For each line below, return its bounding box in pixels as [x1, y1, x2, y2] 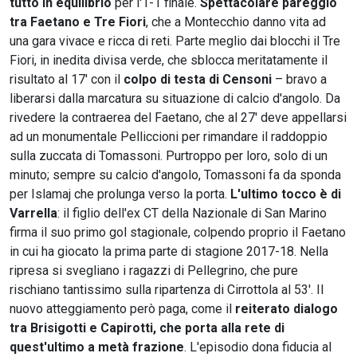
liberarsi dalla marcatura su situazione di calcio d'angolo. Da [10, 90, 340, 106]
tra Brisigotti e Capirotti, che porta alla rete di [10, 320, 284, 335]
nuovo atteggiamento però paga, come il [10, 300, 235, 316]
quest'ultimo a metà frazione [10, 339, 184, 355]
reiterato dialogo [235, 300, 338, 316]
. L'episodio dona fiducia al [184, 339, 331, 355]
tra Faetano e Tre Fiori [10, 14, 146, 29]
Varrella [10, 205, 57, 221]
